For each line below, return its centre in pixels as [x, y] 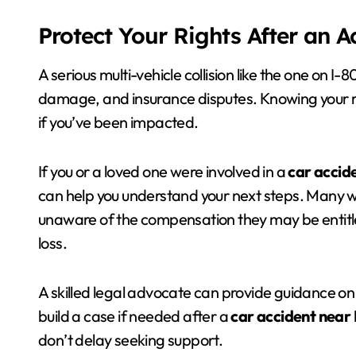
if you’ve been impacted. [118, 122]
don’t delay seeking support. [131, 340]
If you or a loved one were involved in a [163, 171]
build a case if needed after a [135, 316]
